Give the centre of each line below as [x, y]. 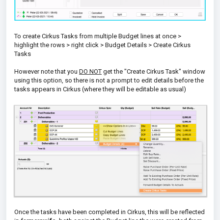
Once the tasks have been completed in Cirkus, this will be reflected [110, 212]
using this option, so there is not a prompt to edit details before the [109, 80]
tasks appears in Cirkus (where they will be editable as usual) [100, 89]
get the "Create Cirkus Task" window [153, 71]
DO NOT [90, 71]
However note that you [47, 71]
